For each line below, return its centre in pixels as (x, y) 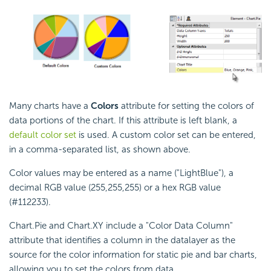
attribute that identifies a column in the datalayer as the (122, 240)
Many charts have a (50, 106)
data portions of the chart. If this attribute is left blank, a (123, 121)
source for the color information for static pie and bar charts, (133, 255)
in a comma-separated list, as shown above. (100, 150)
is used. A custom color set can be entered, (166, 135)
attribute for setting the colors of (186, 106)
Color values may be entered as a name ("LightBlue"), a (121, 173)
